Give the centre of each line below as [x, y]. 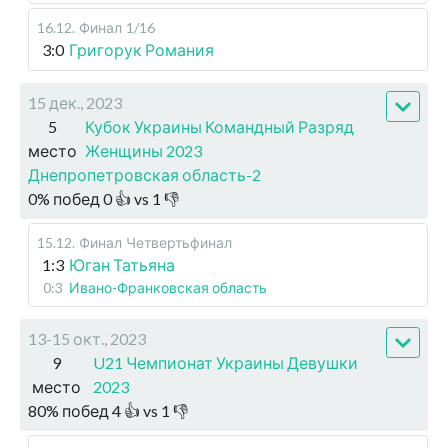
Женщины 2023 [143, 151]
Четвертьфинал [179, 243]
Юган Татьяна [122, 265]
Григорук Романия [141, 50]
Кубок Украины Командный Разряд [219, 127]
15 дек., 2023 [75, 103]
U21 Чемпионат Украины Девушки [226, 363]
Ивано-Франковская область [168, 288]
